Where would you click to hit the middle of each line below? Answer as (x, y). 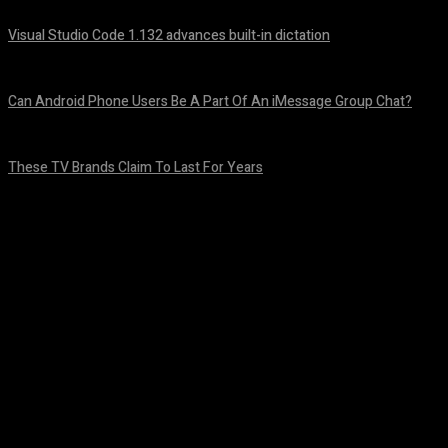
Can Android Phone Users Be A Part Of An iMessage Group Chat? (210, 101)
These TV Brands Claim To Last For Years (135, 167)
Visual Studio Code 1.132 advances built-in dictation (169, 35)
